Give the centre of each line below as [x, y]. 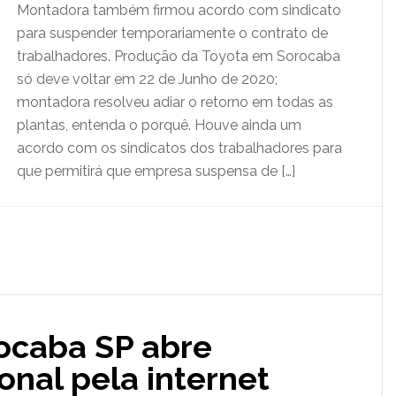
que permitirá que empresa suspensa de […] [156, 171]
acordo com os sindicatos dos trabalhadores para [179, 148]
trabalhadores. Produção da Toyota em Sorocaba [179, 56]
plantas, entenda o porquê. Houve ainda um [159, 125]
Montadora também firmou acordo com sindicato [179, 10]
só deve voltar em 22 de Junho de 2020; [147, 79]
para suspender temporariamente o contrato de [172, 33]
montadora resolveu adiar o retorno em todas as [175, 102]
